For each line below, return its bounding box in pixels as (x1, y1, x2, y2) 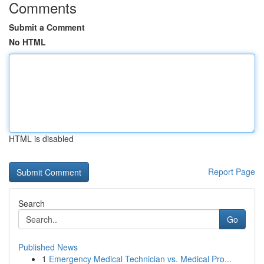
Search (18, 197, 45, 209)
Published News (18, 241, 78, 253)
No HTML (9, 36, 46, 48)
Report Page (208, 166, 255, 177)
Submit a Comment (9, 21, 85, 33)
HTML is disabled (9, 133, 74, 144)
